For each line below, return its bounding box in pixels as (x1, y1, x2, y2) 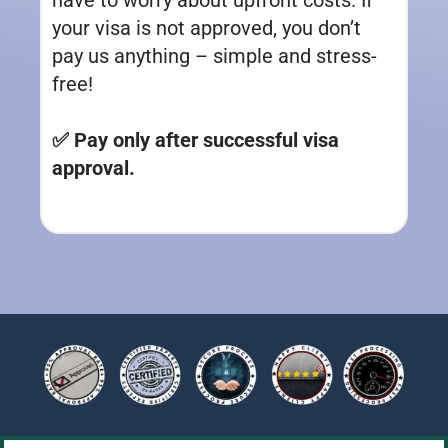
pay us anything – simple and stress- (52, 43, 377, 68)
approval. (52, 155, 135, 180)
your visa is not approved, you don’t (52, 15, 361, 40)
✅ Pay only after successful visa (52, 127, 339, 152)
